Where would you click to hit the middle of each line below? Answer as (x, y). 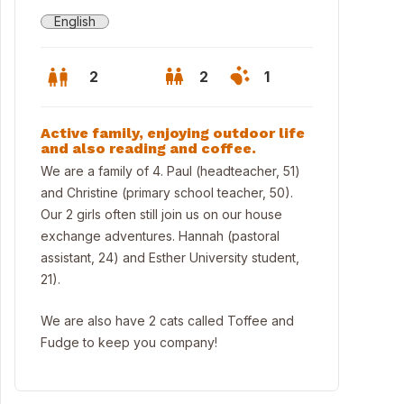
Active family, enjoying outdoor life (173, 133)
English (75, 21)
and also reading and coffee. (148, 148)
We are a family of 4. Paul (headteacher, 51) (170, 171)
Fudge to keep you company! (129, 342)
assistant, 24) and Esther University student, (170, 257)
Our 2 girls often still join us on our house (161, 214)
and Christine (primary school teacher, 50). (167, 193)
